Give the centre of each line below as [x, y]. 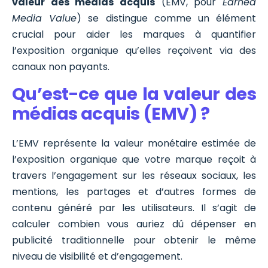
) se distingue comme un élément [167, 19]
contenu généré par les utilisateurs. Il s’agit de [134, 208]
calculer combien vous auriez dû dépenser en [134, 224]
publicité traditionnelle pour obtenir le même [134, 240]
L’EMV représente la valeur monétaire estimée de [134, 143]
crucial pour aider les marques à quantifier [134, 35]
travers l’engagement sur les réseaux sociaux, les [134, 175]
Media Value [45, 19]
